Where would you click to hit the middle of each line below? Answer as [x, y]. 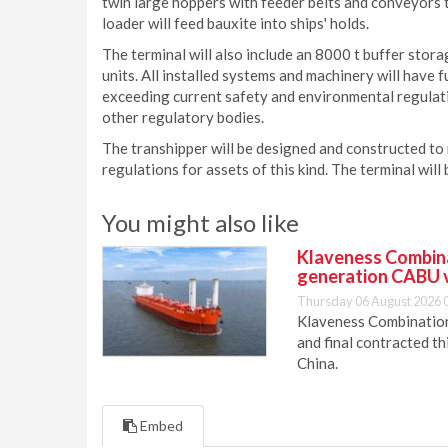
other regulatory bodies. [183, 117]
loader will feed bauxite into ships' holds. [235, 23]
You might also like [200, 222]
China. [317, 363]
